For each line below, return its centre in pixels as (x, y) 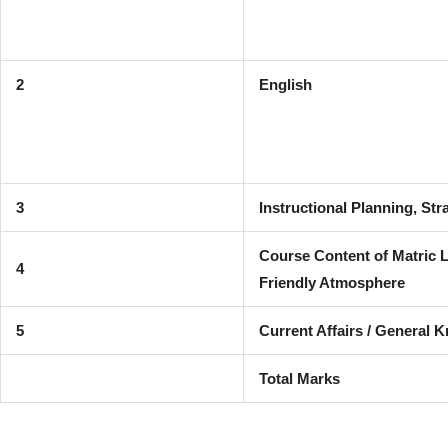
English (285, 85)
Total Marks (299, 379)
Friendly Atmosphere (332, 283)
